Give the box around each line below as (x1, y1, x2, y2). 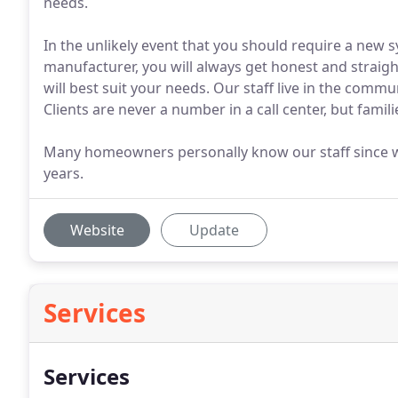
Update (189, 220, 239, 240)
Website (69, 220, 124, 240)
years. (44, 163, 84, 183)
